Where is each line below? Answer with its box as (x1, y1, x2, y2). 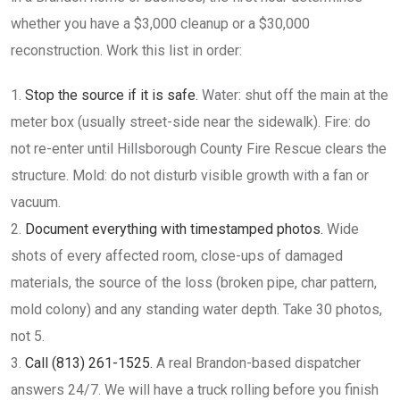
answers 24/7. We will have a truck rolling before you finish (11, 381, 379, 398)
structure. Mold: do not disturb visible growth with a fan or (11, 167, 369, 184)
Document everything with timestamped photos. (25, 221, 323, 237)
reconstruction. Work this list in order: (11, 42, 242, 59)
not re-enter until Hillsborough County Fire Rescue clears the (11, 140, 387, 157)
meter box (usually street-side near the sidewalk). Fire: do (11, 113, 371, 130)
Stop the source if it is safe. (25, 87, 198, 104)
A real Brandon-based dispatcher (153, 354, 361, 371)
